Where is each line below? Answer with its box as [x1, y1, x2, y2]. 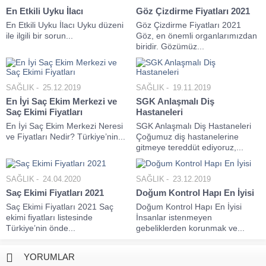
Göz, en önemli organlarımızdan [136, 31, 257, 40]
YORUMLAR [24, 252, 75, 262]
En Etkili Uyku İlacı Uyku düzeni [6, 20, 123, 30]
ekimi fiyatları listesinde [6, 213, 93, 222]
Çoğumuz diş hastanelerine [136, 132, 239, 141]
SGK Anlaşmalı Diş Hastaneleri [136, 121, 251, 131]
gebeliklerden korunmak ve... [136, 223, 245, 233]
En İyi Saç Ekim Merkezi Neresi [6, 121, 123, 131]
